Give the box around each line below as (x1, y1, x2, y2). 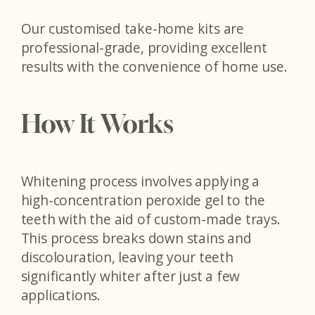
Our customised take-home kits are (20, 19, 244, 39)
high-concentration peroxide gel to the (20, 191, 265, 210)
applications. (20, 285, 101, 305)
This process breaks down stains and (20, 229, 252, 248)
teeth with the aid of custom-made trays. (20, 210, 281, 229)
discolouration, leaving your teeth (20, 247, 233, 267)
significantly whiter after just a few (20, 266, 240, 286)
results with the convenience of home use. (20, 57, 288, 77)
